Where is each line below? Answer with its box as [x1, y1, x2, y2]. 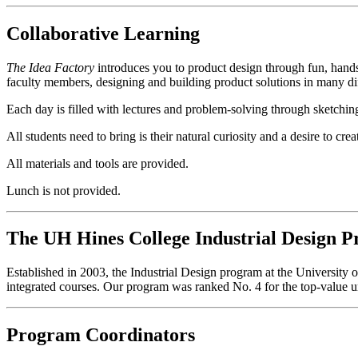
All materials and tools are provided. [6, 156, 189, 170]
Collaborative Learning [6, 22, 200, 44]
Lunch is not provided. [6, 183, 121, 197]
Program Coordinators [6, 324, 195, 346]
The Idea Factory [6, 60, 94, 74]
